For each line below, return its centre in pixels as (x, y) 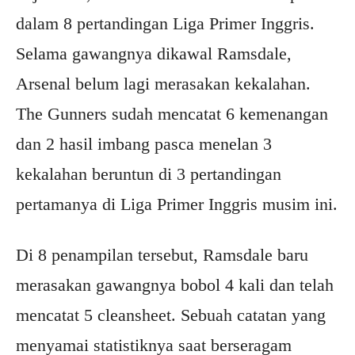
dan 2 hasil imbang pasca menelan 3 (144, 144)
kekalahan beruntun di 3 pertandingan (149, 174)
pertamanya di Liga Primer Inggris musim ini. (177, 204)
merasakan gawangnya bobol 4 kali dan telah (175, 285)
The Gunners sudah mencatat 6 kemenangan (172, 114)
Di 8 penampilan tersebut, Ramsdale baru (162, 255)
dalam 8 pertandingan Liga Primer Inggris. (165, 24)
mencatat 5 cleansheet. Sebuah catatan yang (171, 315)
